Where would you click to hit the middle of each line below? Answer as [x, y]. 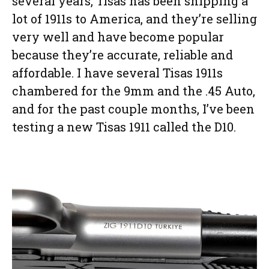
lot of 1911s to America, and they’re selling [134, 18]
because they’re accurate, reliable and [122, 54]
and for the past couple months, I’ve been [133, 108]
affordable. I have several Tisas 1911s [117, 72]
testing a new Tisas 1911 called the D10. [124, 126]
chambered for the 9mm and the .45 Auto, [134, 90]
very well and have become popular [118, 36]
